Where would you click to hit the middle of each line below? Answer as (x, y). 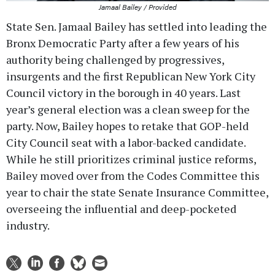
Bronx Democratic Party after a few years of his (123, 43)
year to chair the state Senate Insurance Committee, (137, 192)
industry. (28, 226)
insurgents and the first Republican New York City (131, 76)
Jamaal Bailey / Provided (137, 7)
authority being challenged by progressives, (115, 60)
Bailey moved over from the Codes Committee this (133, 176)
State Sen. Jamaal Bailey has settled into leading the (137, 27)
